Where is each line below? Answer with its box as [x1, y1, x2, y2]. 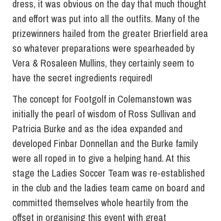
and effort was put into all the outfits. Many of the [12, 12, 200, 26]
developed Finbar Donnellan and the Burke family [12, 137, 198, 150]
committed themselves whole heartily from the [12, 196, 188, 210]
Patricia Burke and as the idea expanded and [12, 122, 183, 136]
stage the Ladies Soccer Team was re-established [12, 166, 205, 180]
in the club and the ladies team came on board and [12, 181, 205, 195]
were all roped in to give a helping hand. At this [12, 151, 190, 165]
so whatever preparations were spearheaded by [12, 41, 194, 55]
